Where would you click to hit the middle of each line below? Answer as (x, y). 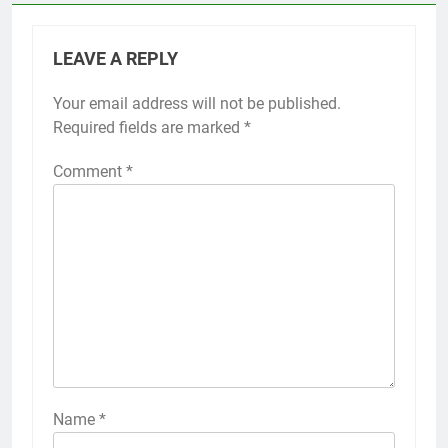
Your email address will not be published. (197, 104)
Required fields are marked (148, 128)
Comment (89, 172)
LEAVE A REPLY (115, 59)
